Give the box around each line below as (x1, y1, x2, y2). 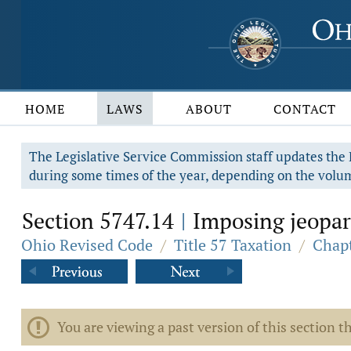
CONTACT (273, 100, 337, 118)
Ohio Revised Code (21, 234, 153, 255)
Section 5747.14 (22, 206, 179, 235)
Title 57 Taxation (174, 234, 291, 255)
